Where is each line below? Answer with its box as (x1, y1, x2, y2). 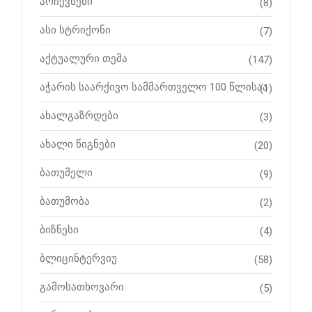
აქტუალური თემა (40, 52, 127, 65)
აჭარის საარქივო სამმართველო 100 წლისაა (40, 81, 268, 94)
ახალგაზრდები (40, 109, 118, 123)
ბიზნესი (40, 224, 79, 237)
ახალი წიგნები (40, 138, 116, 151)
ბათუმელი (40, 166, 93, 180)
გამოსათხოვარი (40, 281, 124, 294)
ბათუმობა (40, 195, 90, 208)
